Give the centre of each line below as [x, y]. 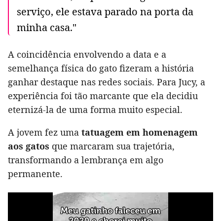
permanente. [35, 174]
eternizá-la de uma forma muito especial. [95, 110]
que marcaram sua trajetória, [113, 146]
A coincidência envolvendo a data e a [87, 55]
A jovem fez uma [45, 132]
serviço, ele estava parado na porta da [105, 12]
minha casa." [47, 28]
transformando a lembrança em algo [86, 160]
